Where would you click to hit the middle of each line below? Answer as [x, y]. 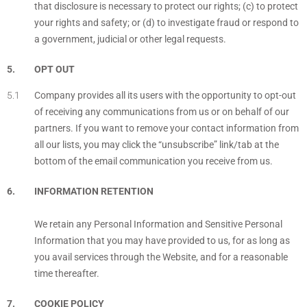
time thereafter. [67, 273]
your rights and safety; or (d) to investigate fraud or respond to [167, 23]
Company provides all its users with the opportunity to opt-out [165, 95]
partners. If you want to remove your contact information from [167, 128]
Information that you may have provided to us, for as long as [162, 241]
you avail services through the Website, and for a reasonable [161, 257]
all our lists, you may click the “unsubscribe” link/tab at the [157, 145]
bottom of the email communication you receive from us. [153, 161]
